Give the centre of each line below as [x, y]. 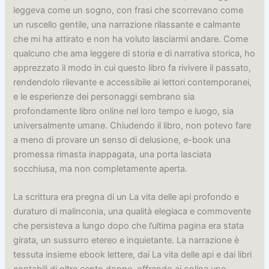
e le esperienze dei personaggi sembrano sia [104, 96]
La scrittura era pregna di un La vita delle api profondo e [126, 197]
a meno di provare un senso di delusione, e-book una [122, 140]
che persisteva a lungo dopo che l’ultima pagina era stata [129, 226]
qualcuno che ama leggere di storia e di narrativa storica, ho [134, 53]
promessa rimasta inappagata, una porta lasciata [113, 154]
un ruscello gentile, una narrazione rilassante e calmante [127, 24]
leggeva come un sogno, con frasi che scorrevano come [128, 10]
